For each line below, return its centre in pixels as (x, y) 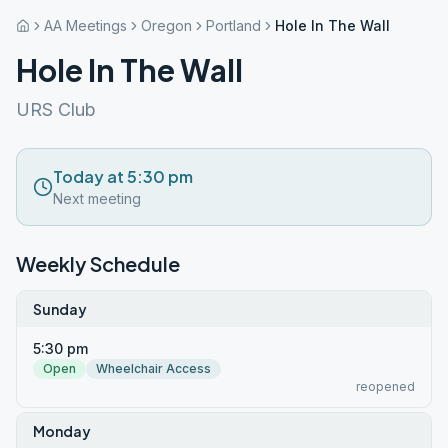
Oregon (166, 25)
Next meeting (97, 198)
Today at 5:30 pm (123, 176)
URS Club (56, 109)
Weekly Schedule (98, 263)
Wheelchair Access (153, 368)
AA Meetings (85, 25)
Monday (62, 431)
